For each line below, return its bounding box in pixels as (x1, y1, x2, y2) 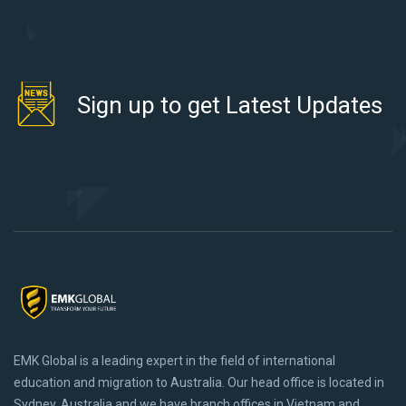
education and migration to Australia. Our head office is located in (14, 375, 384, 391)
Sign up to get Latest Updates (77, 92, 382, 120)
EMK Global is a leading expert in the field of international (14, 353, 335, 369)
